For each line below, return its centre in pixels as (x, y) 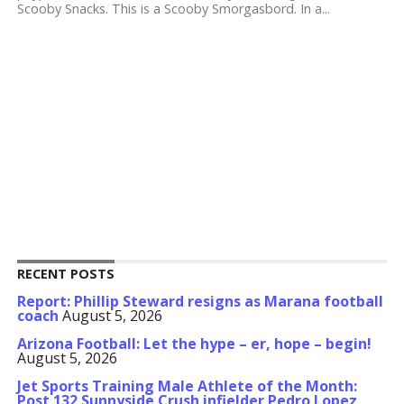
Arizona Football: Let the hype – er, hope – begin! (194, 344)
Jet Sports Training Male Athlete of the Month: (187, 386)
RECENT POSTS (65, 274)
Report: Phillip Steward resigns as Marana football (200, 301)
